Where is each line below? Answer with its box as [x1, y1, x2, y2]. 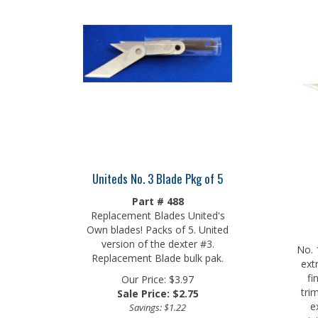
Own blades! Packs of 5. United [87, 219, 229, 233]
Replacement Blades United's [90, 205, 225, 219]
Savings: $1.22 [129, 297, 186, 310]
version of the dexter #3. [101, 234, 214, 247]
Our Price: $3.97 [121, 269, 194, 283]
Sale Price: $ [116, 283, 179, 297]
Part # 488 [131, 191, 184, 204]
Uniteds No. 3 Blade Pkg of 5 [92, 166, 223, 184]
